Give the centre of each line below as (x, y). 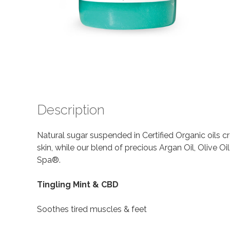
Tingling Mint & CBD (78, 184)
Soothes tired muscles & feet (92, 209)
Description (71, 110)
